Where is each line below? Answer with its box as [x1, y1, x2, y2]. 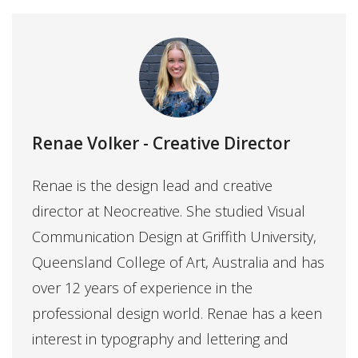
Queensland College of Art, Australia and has [32, 253, 324, 272]
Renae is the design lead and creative [32, 176, 272, 196]
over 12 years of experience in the [32, 278, 253, 298]
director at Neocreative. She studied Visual [32, 201, 305, 221]
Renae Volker [32, 132, 139, 155]
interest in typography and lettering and [32, 329, 288, 349]
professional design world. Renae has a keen [32, 304, 322, 324]
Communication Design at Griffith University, [32, 227, 316, 247]
